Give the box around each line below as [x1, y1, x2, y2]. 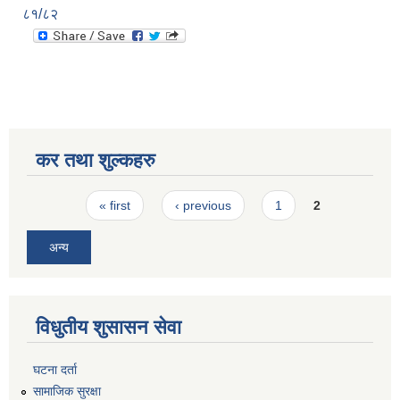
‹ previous [174, 198, 231, 213]
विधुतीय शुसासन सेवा [36, 315, 181, 338]
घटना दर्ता [33, 362, 77, 377]
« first [99, 198, 131, 213]
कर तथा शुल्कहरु [36, 149, 155, 172]
